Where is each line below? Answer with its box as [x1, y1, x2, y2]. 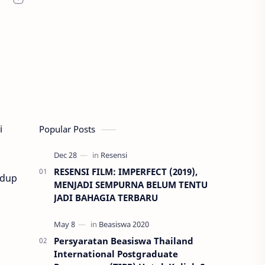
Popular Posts [39, 123, 95, 135]
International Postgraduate [54, 248, 178, 260]
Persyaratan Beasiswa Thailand [54, 235, 193, 247]
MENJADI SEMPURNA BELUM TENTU [54, 179, 208, 190]
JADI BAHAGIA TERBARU [54, 192, 158, 203]
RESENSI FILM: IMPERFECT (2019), [54, 166, 198, 177]
